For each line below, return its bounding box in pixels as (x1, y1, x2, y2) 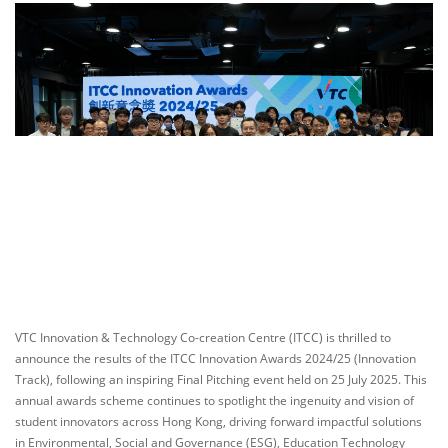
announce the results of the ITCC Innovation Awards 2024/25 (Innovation (15, 349, 416, 367)
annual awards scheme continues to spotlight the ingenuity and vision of (15, 391, 414, 409)
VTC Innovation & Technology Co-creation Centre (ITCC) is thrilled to (15, 328, 391, 346)
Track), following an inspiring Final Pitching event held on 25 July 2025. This (15, 370, 427, 388)
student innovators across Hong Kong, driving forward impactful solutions (15, 412, 422, 430)
